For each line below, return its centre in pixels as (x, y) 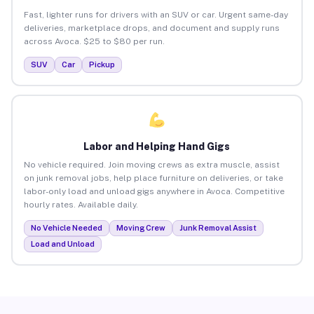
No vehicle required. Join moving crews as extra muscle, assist (151, 164)
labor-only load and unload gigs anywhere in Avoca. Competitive (154, 191)
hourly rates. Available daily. (81, 204)
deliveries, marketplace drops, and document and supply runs (151, 28)
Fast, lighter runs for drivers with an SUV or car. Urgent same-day (156, 14)
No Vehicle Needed (66, 227)
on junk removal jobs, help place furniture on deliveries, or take (153, 178)
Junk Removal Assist (218, 227)
